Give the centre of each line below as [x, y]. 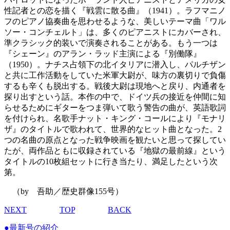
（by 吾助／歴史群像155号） [64, 191]
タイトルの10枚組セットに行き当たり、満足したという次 [111, 162]
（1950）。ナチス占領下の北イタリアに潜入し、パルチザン [115, 65]
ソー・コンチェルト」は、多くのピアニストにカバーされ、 [115, 32]
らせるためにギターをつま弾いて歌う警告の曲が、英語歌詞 [115, 108]
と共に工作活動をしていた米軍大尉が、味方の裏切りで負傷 [115, 75]
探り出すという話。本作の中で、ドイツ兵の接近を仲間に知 [115, 97]
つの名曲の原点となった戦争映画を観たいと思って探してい [115, 140]
